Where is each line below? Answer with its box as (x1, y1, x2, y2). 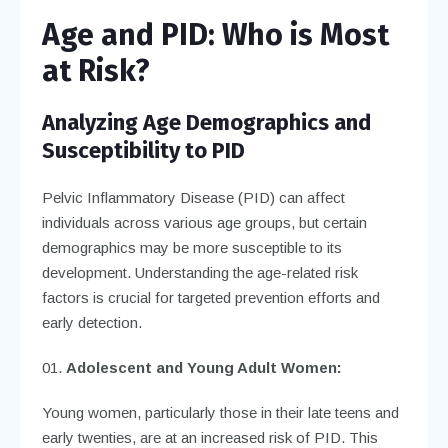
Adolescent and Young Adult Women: (65, 358, 342, 376)
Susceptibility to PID (41, 136, 245, 164)
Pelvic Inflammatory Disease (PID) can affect (41, 188, 345, 206)
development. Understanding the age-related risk (41, 263, 358, 281)
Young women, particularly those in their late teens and (41, 403, 399, 421)
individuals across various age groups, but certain (41, 213, 367, 231)
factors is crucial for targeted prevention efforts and (41, 288, 380, 306)
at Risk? (41, 52, 150, 89)
